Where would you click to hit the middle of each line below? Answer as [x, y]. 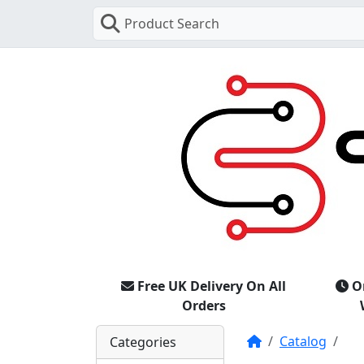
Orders [204, 305]
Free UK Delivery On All [212, 286]
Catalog [303, 341]
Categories [143, 342]
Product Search [172, 24]
